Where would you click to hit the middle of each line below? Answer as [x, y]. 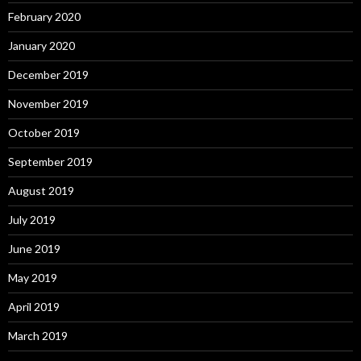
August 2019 [41, 191]
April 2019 [34, 307]
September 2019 [50, 162]
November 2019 [48, 104]
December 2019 [48, 75]
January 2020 [41, 46]
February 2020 [44, 17]
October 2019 [44, 133]
